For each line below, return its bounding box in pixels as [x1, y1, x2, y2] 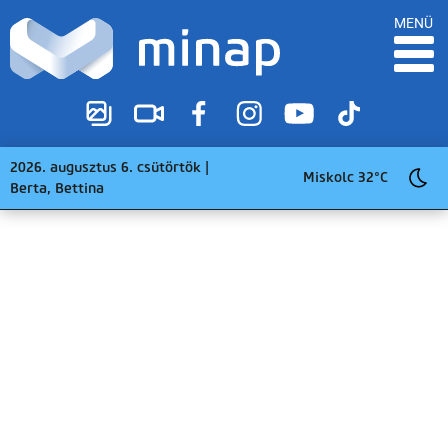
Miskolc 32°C [303, 169, 388, 187]
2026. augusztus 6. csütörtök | [10, 158, 209, 176]
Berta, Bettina [10, 179, 104, 197]
